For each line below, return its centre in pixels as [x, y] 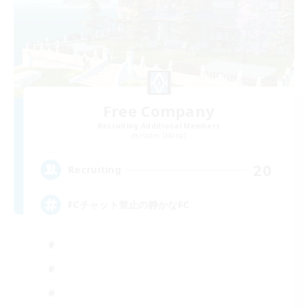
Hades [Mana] [163, 135]
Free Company [159, 110]
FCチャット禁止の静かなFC [129, 205]
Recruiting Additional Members [159, 125]
